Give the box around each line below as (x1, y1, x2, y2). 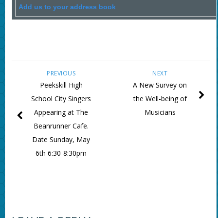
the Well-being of (133, 94, 187, 104)
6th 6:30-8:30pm (36, 148, 87, 158)
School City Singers (31, 94, 91, 104)
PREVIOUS (47, 69, 76, 78)
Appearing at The (34, 108, 89, 117)
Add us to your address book (18, 3, 116, 11)
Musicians (144, 108, 176, 117)
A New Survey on (133, 80, 187, 90)
